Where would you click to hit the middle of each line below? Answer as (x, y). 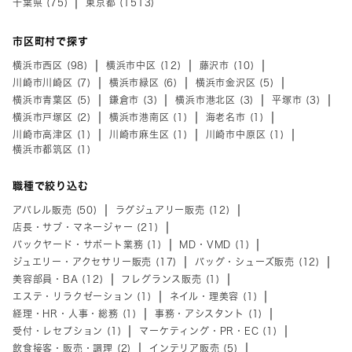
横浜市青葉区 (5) (52, 99)
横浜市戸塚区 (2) (52, 117)
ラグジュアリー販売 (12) (172, 209)
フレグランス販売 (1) (171, 279)
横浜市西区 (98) (50, 65)
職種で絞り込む (51, 185)
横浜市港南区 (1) (148, 117)
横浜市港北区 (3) (215, 99)
